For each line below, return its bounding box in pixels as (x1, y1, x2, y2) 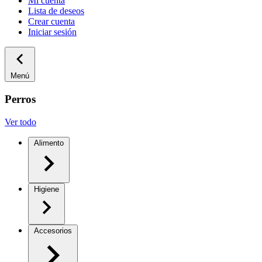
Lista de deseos (28, 6, 84, 16)
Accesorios (34, 226, 72, 235)
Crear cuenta (28, 16, 75, 27)
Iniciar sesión (28, 27, 77, 37)
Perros (5, 92, 36, 105)
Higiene (34, 184, 59, 194)
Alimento (34, 138, 64, 147)
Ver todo (5, 116, 36, 127)
